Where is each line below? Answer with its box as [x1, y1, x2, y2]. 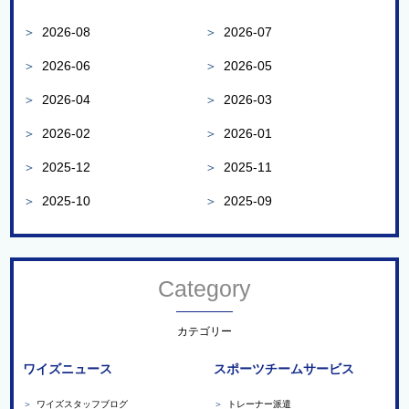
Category [158, 275, 251, 301]
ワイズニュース [23, 361, 113, 376]
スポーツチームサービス [214, 361, 354, 376]
